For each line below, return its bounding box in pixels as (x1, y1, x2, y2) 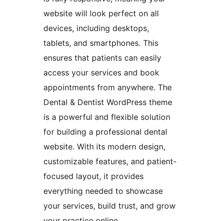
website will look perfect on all (43, 8, 159, 19)
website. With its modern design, (43, 142, 165, 152)
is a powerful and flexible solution (43, 112, 170, 122)
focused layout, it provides (43, 171, 144, 182)
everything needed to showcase (43, 186, 163, 196)
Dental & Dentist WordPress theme (43, 97, 172, 108)
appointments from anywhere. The (43, 82, 172, 93)
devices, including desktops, (43, 23, 149, 34)
